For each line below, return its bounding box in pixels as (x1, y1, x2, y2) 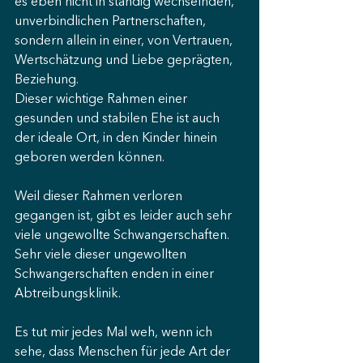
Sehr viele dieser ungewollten (15, 249, 190, 262)
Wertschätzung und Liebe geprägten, (15, 54, 236, 67)
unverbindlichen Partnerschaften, (15, 15, 209, 28)
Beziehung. (15, 74, 79, 87)
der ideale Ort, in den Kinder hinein (15, 132, 220, 145)
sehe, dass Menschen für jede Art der (15, 346, 233, 359)
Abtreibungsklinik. (15, 288, 121, 301)
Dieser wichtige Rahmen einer (15, 93, 190, 106)
